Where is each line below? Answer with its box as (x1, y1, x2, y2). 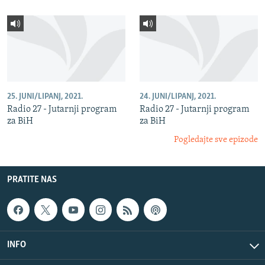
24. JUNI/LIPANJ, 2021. (140, 92, 216, 102)
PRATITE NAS (7, 175, 57, 185)
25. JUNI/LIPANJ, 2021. (7, 92, 83, 102)
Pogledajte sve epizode (174, 135, 258, 145)
